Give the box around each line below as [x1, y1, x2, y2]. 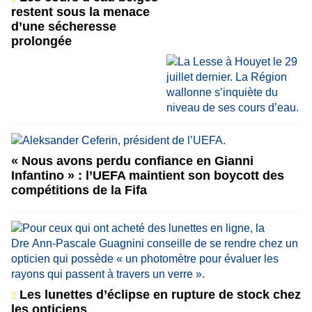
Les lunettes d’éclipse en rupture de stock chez [16, 288, 301, 302]
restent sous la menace [11, 5, 150, 19]
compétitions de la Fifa [11, 183, 147, 197]
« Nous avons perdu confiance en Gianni [11, 154, 253, 168]
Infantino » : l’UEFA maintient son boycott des [11, 169, 284, 182]
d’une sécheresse [11, 19, 116, 33]
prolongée [11, 34, 72, 48]
